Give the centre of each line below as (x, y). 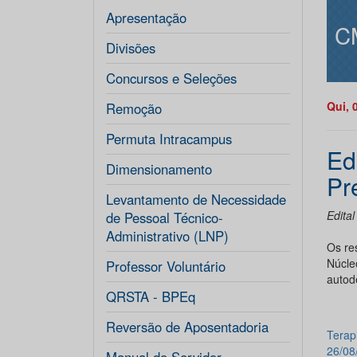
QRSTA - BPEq (151, 296)
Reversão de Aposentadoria (187, 327)
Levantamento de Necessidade (196, 199)
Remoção (134, 108)
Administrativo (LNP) (167, 236)
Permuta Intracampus (169, 139)
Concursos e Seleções (171, 78)
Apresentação (146, 18)
